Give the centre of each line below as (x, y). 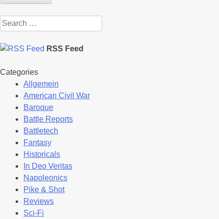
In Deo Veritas (48, 166)
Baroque (38, 107)
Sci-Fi (34, 213)
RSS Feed (65, 48)
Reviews (39, 201)
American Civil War (57, 95)
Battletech (41, 131)
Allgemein (41, 84)
